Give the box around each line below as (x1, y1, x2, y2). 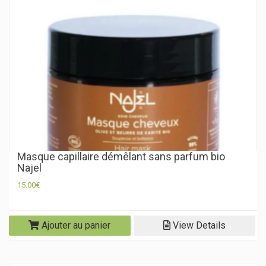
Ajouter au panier (39, 219, 111, 231)
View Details (170, 219, 226, 231)
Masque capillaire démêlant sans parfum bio (17, 150, 225, 163)
